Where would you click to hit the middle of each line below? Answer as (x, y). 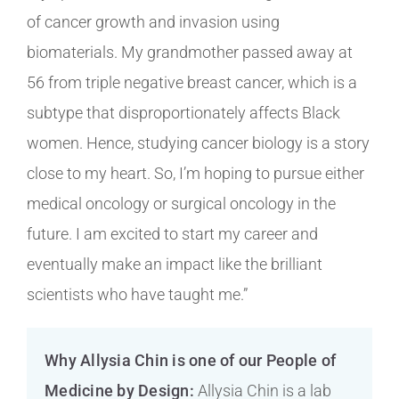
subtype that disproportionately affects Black (183, 112)
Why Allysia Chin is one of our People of (190, 360)
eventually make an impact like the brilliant (175, 264)
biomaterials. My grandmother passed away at (190, 52)
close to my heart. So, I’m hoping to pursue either (195, 173)
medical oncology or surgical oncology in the (181, 203)
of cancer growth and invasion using (153, 21)
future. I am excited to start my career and (172, 233)
